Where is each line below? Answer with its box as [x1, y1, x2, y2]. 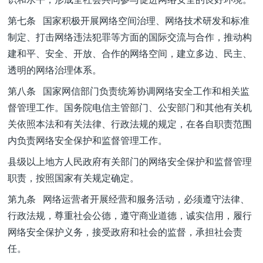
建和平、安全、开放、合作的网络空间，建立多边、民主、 [8, 46, 252, 60]
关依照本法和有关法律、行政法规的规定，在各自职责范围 [8, 117, 252, 130]
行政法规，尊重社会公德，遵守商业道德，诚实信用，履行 [8, 208, 252, 222]
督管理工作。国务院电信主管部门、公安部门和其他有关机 [8, 100, 252, 114]
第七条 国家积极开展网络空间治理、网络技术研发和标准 [8, 14, 249, 27]
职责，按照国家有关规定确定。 [8, 171, 139, 184]
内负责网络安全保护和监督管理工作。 [8, 133, 167, 147]
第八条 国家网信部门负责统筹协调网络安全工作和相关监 [8, 84, 249, 97]
